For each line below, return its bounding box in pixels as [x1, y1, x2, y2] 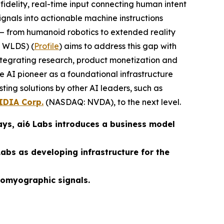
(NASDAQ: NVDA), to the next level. [43, 97, 181, 107]
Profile [34, 41, 59, 51]
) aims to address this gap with [59, 41, 176, 51]
